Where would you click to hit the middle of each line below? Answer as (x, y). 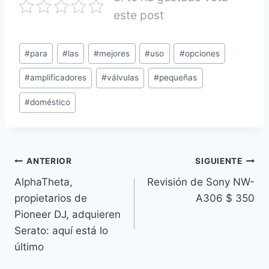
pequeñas (178, 78)
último (29, 246)
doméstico (50, 102)
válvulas (123, 78)
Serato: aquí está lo (61, 230)
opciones (202, 53)
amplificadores (59, 78)
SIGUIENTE (219, 161)
